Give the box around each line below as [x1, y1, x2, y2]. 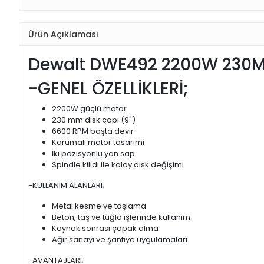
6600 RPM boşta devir [52, 126, 134, 137]
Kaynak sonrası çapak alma [52, 223, 159, 235]
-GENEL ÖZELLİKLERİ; [28, 77, 189, 101]
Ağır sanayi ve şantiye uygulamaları [52, 234, 187, 246]
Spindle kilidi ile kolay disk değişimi [52, 159, 184, 171]
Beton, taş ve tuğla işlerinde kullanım [52, 212, 190, 223]
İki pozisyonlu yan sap [52, 148, 135, 160]
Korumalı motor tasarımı [52, 137, 144, 148]
